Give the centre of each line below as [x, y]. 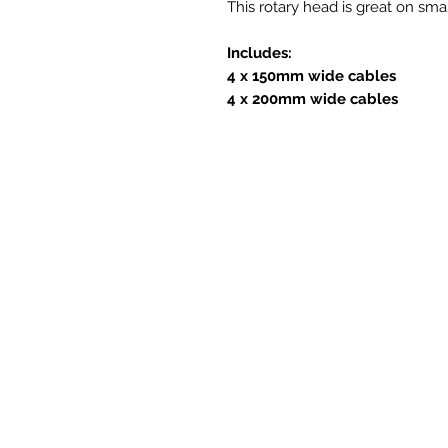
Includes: [259, 53]
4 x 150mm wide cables [311, 76]
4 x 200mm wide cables [312, 99]
